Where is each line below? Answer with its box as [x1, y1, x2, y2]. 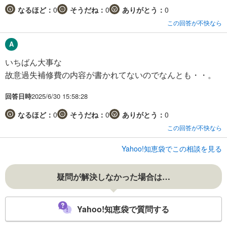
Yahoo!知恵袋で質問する [77, 203, 169, 215]
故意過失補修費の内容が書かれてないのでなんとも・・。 [5, 68, 216, 81]
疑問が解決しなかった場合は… [57, 170, 170, 182]
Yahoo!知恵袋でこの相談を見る [122, 143, 222, 154]
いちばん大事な [5, 56, 62, 68]
